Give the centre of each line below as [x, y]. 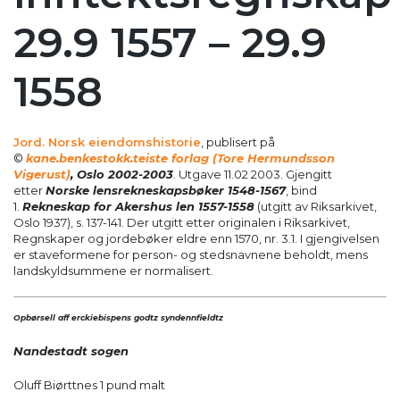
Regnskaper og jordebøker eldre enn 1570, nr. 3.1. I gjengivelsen [196, 239]
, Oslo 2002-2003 [122, 175]
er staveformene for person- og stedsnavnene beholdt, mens [191, 255]
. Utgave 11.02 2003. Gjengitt [253, 175]
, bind [301, 191]
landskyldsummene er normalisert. [113, 271]
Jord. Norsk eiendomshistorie [107, 142]
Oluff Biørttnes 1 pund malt [89, 384]
